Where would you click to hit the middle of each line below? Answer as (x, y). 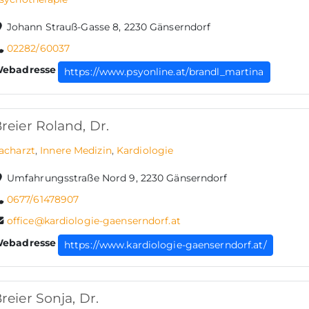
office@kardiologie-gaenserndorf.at (93, 221)
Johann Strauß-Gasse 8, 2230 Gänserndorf (109, 27)
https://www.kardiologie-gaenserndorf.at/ (166, 245)
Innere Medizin (76, 150)
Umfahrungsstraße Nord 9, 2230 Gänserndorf (117, 178)
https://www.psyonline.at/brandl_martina (164, 72)
